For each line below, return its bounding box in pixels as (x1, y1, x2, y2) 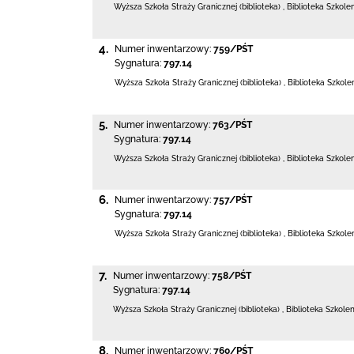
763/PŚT (213, 119, 252, 130)
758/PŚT (212, 269, 251, 281)
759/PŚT (213, 43, 253, 55)
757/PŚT (213, 194, 252, 206)
